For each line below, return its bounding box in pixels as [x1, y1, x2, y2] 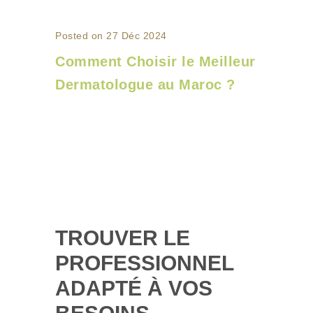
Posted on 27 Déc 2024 [55, 30, 167, 41]
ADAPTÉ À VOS [55, 276, 212, 300]
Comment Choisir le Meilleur [55, 54, 256, 69]
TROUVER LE [55, 226, 190, 249]
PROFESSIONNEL [55, 251, 233, 275]
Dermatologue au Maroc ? [55, 77, 235, 92]
